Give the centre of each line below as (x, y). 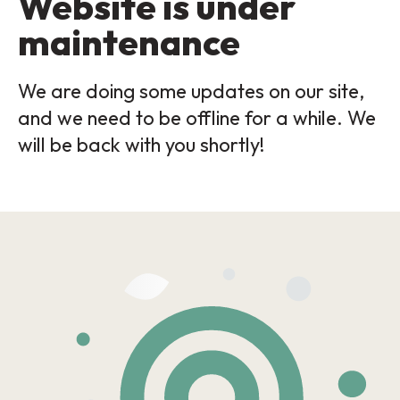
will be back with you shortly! (141, 145)
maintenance (129, 42)
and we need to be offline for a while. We (197, 118)
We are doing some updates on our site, (191, 91)
